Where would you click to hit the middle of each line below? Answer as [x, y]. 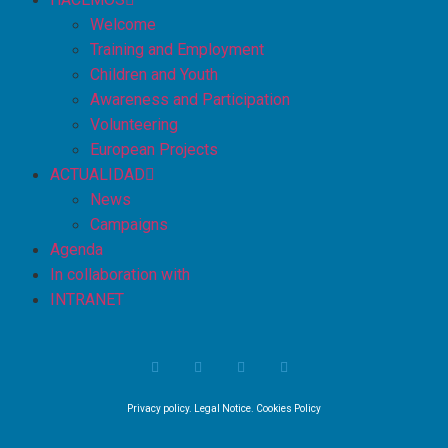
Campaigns [129, 225]
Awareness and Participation [190, 100]
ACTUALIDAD [97, 175]
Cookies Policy [288, 409]
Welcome [123, 25]
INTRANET [87, 300]
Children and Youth [154, 75]
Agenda [76, 250]
